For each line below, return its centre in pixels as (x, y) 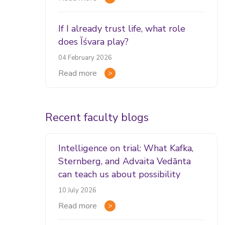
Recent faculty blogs (97, 117)
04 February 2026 (85, 58)
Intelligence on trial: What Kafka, (126, 148)
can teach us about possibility (120, 174)
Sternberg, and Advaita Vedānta (125, 161)
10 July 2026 (78, 190)
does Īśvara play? (94, 41)
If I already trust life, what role (122, 28)
